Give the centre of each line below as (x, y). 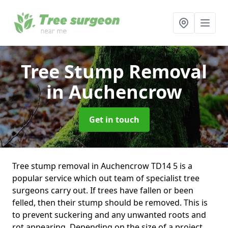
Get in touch (114, 120)
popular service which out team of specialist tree (106, 178)
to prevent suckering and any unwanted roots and (109, 215)
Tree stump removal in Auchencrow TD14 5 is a (102, 166)
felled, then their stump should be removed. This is (110, 203)
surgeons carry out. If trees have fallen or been (103, 190)
